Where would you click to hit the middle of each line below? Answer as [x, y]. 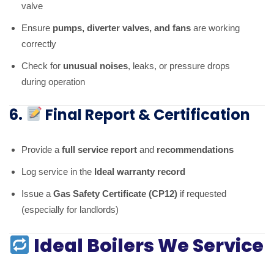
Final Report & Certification [146, 114]
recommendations [195, 149]
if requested [202, 193]
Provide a [42, 149]
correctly [39, 43]
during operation [53, 81]
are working [215, 28]
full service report [99, 149]
